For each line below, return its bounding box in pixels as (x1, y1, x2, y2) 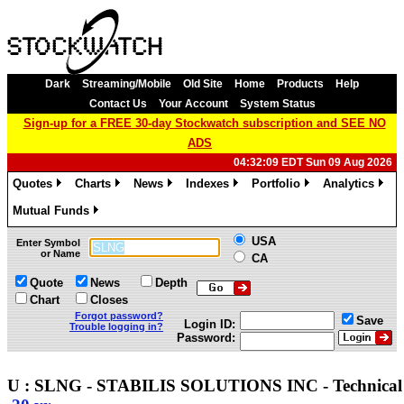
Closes (90, 293, 128, 307)
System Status (239, 97, 316, 110)
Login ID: (184, 317, 235, 331)
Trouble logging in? (69, 321, 163, 332)
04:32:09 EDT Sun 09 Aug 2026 (234, 156, 392, 169)
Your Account (158, 97, 228, 110)
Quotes (13, 177, 52, 190)
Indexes (186, 177, 229, 190)
